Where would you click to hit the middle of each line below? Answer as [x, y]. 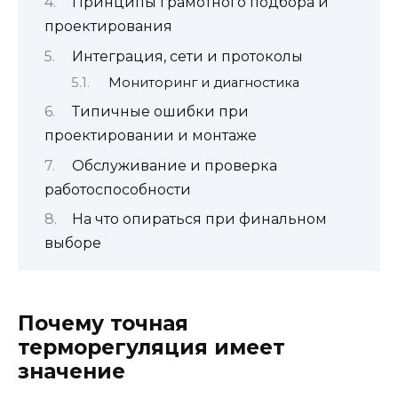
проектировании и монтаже [151, 136]
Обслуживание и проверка [174, 165]
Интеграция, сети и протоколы [187, 56]
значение [72, 372]
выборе [73, 243]
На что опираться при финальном [199, 219]
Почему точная [103, 324]
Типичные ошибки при [160, 112]
